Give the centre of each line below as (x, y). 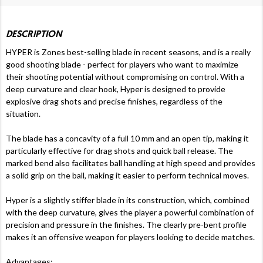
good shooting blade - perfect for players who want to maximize (122, 64)
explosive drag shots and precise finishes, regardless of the (114, 101)
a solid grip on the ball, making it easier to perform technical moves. (127, 175)
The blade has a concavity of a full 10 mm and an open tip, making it (127, 138)
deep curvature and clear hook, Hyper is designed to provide (116, 89)
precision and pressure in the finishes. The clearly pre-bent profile (126, 224)
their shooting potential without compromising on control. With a (125, 76)
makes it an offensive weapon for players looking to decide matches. (130, 237)
